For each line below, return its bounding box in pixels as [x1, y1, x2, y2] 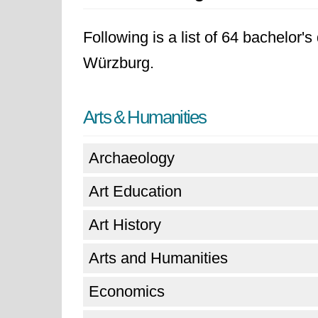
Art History [89, 216, 161, 234]
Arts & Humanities [83, 106, 207, 128]
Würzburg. [83, 54, 154, 72]
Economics [89, 283, 165, 300]
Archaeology [89, 149, 175, 167]
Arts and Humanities [89, 249, 228, 267]
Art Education [89, 182, 182, 200]
